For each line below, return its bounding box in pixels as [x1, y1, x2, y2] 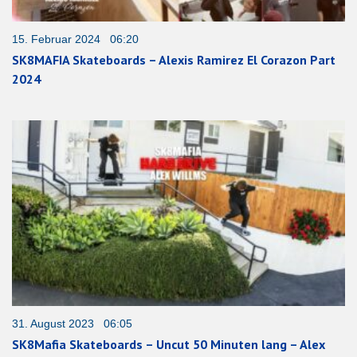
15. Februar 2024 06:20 [12, 33, 139, 46]
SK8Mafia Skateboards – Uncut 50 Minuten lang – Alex [12, 336, 325, 353]
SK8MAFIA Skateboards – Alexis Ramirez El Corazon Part [12, 52, 335, 69]
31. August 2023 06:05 [12, 317, 132, 331]
